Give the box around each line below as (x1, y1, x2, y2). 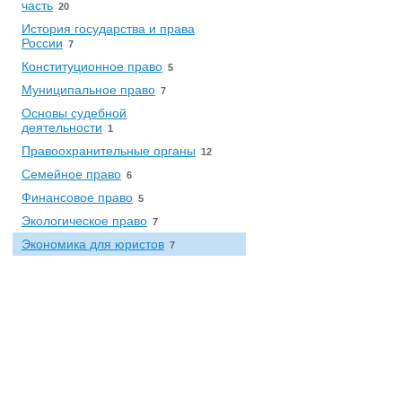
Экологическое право (22, 214, 147, 228)
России (22, 36, 63, 50)
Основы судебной (22, 106, 127, 120)
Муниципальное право (22, 83, 155, 97)
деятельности (22, 120, 102, 135)
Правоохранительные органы (22, 144, 196, 158)
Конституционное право (22, 59, 162, 74)
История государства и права (22, 22, 195, 36)
